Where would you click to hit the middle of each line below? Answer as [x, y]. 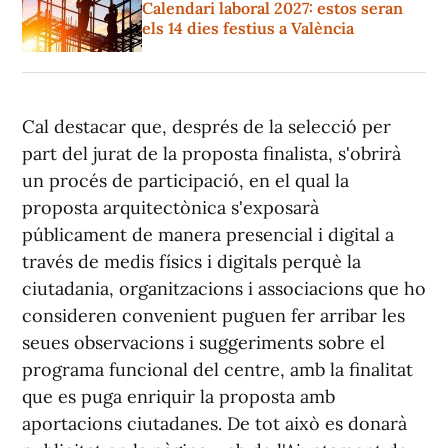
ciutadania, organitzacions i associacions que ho [224, 289]
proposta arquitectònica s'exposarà [170, 208]
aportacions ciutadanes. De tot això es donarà [214, 424]
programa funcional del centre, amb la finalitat [217, 370]
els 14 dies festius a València [248, 28]
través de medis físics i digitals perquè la [191, 262]
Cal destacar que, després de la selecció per [206, 127]
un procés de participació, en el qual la [185, 181]
